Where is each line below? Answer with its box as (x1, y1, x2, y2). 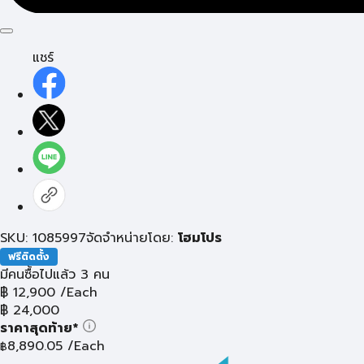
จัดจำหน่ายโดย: (86, 228, 178, 248)
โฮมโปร (178, 228, 222, 248)
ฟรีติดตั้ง (7, 249, 50, 264)
